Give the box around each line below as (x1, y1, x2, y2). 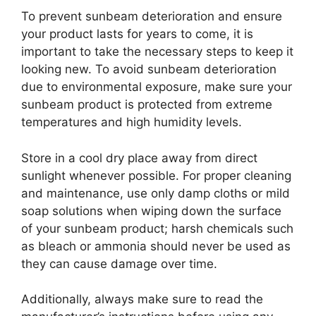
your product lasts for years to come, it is (21, 27, 253, 42)
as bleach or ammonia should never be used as (21, 238, 291, 253)
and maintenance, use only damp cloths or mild (21, 186, 290, 200)
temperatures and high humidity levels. (21, 115, 242, 130)
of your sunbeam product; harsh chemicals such (21, 221, 293, 236)
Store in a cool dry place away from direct (21, 150, 257, 165)
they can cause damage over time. (21, 256, 217, 271)
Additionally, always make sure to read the (21, 292, 263, 307)
